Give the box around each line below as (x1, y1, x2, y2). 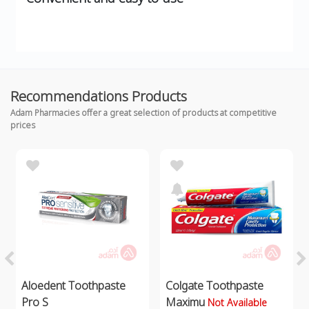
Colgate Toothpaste (166, 278, 263, 294)
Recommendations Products (10, 87, 187, 106)
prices (10, 119, 35, 132)
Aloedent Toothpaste (21, 278, 126, 294)
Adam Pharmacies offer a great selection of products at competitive (10, 107, 277, 119)
